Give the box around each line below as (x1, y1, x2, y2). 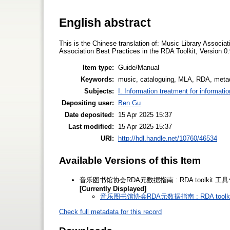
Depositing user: (62, 99, 114, 107)
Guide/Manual (118, 64, 159, 72)
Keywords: (81, 75, 114, 84)
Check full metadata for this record (59, 207, 162, 216)
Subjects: (84, 87, 114, 95)
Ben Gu (118, 99, 141, 107)
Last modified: (68, 123, 114, 131)
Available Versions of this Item (59, 155, 201, 166)
